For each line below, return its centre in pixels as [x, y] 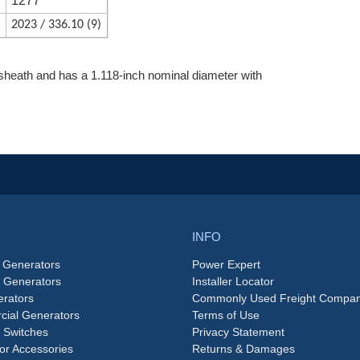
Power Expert [226, 265]
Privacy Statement [238, 332]
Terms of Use [226, 315]
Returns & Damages [243, 349]
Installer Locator [233, 282]
